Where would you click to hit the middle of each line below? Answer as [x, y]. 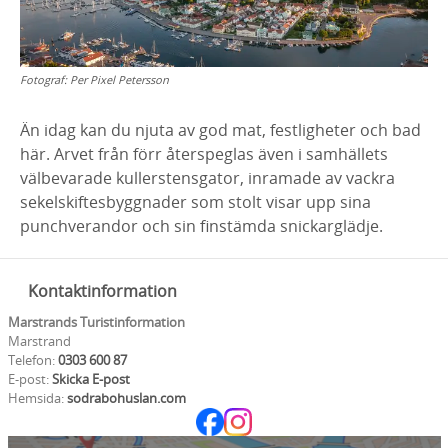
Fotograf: [45, 79]
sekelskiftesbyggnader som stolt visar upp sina [195, 202]
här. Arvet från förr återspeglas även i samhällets [204, 154]
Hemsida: [37, 398]
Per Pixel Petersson [119, 79]
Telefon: [31, 360]
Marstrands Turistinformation [96, 322]
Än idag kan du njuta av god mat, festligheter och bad [220, 130]
